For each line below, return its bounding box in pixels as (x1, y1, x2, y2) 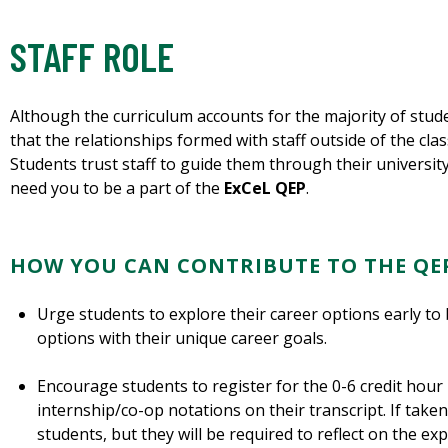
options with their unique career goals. (37, 327, 328, 350)
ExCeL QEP (224, 177, 306, 200)
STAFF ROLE (10, 32, 174, 81)
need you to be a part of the (10, 177, 224, 200)
